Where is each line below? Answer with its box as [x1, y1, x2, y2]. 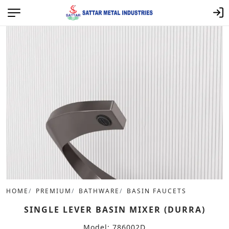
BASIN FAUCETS [127, 187, 187, 196]
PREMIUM [36, 187, 72, 196]
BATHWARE [79, 187, 120, 196]
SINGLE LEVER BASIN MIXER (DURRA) [24, 204, 205, 216]
